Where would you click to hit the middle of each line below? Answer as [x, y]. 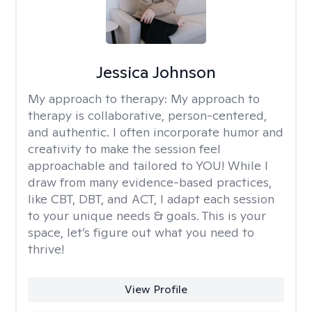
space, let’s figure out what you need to [141, 232]
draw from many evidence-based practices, [150, 182]
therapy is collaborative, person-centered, [147, 115]
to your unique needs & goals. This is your [147, 216]
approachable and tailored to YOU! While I [148, 165]
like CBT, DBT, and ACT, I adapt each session [151, 199]
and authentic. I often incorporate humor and [156, 132]
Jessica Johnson [156, 72]
